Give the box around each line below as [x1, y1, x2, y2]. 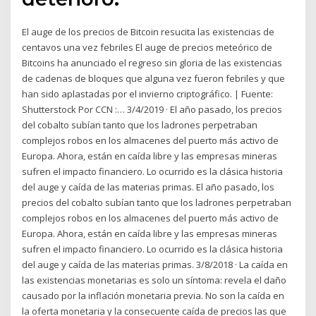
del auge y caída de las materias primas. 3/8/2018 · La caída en [22, 258, 288, 272]
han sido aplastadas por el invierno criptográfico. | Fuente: [22, 87, 274, 101]
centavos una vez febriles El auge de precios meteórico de [22, 41, 273, 54]
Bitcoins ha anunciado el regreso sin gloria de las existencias [22, 56, 283, 70]
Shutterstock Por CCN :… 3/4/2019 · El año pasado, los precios [22, 103, 283, 116]
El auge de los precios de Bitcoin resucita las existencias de [22, 25, 275, 39]
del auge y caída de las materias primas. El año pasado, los [22, 181, 275, 194]
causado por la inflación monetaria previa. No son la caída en [22, 289, 285, 303]
